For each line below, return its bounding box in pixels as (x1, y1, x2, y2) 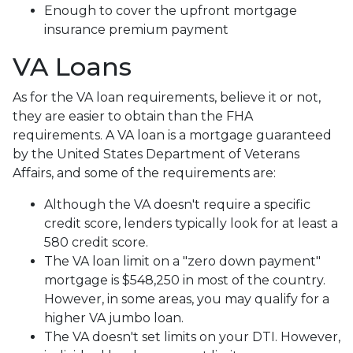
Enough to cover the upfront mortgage (44, 2, 297, 18)
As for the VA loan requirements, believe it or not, (13, 89, 321, 105)
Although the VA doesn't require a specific (44, 196, 310, 212)
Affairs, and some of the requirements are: (13, 165, 276, 180)
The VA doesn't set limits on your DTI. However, (44, 329, 340, 344)
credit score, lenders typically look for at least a (44, 215, 338, 231)
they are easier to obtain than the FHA (13, 108, 253, 124)
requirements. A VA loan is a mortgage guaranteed (13, 127, 332, 143)
